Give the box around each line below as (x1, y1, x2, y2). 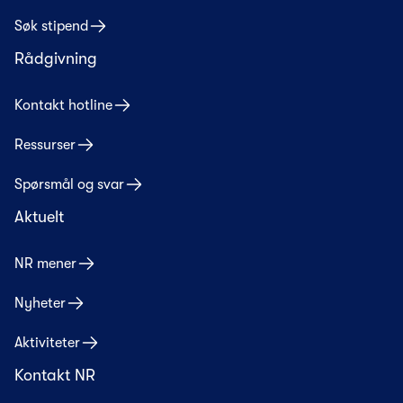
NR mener (14, 255, 76, 273)
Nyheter (14, 295, 66, 312)
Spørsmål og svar (14, 176, 124, 193)
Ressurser (14, 137, 76, 154)
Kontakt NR (14, 366, 95, 385)
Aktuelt (14, 208, 64, 227)
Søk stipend (14, 18, 88, 35)
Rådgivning (14, 49, 97, 68)
